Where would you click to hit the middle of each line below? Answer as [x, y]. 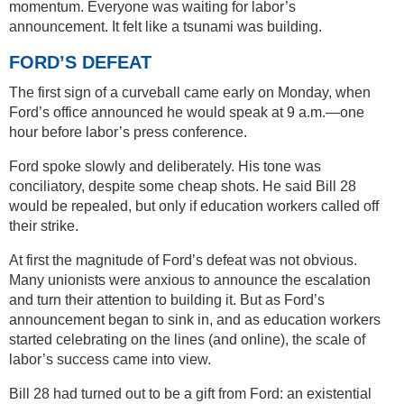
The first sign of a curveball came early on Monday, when [190, 93]
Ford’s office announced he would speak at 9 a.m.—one [187, 113]
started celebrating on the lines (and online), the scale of [187, 340]
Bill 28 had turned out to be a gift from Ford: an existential [190, 394]
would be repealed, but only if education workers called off [194, 207]
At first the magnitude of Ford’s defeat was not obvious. [183, 261]
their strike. [44, 226]
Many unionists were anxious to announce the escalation [190, 280]
